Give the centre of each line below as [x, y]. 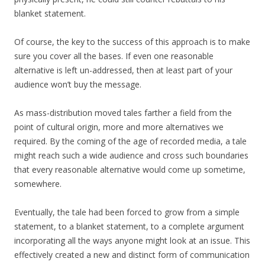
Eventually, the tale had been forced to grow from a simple [127, 212]
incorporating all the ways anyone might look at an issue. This [132, 241]
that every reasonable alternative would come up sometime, [130, 170]
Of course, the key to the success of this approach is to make [132, 42]
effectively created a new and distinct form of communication [132, 255]
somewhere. [38, 184]
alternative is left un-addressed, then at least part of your [123, 70]
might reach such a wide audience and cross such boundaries [131, 156]
